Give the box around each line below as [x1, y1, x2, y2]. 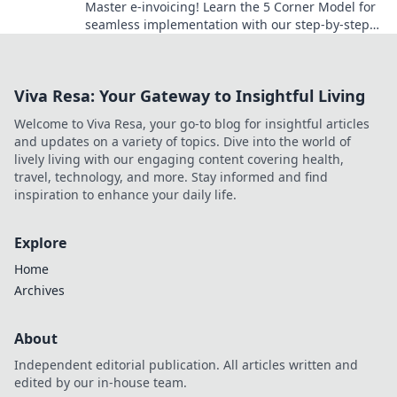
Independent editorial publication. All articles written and [14, 356, 358, 374]
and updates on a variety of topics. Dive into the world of [14, 133, 351, 151]
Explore [14, 233, 66, 253]
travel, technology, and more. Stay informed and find [14, 168, 328, 186]
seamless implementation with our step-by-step [85, 16, 370, 34]
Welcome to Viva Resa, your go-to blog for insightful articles [14, 115, 370, 133]
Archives [14, 282, 65, 300]
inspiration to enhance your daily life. [14, 186, 237, 204]
